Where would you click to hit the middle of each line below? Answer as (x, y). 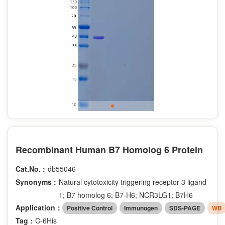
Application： (39, 208)
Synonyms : (36, 182)
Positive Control (90, 208)
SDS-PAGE (185, 208)
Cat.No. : (30, 168)
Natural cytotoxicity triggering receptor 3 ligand (133, 182)
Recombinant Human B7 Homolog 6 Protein (109, 149)
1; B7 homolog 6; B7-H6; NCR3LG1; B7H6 (126, 195)
